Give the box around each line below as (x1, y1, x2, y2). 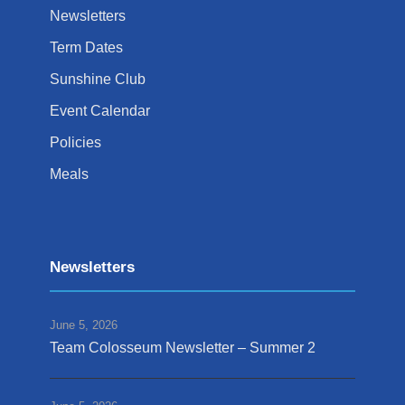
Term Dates (50, 40, 123, 56)
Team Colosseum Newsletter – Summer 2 (50, 340, 316, 356)
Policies (50, 135, 101, 151)
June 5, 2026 (50, 318, 118, 333)
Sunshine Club (50, 71, 146, 88)
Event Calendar (50, 103, 150, 119)
